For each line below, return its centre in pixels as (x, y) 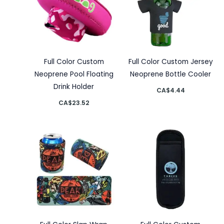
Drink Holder (74, 87)
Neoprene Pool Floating (74, 74)
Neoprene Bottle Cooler (171, 74)
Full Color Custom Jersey (170, 62)
